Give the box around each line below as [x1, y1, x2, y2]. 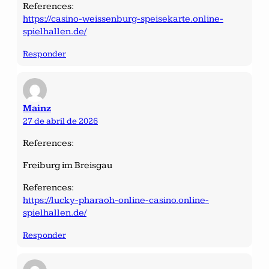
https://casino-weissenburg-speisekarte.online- [23, 13, 223, 25]
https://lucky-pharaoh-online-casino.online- [23, 194, 209, 206]
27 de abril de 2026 [23, 115, 98, 126]
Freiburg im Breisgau [23, 159, 112, 171]
